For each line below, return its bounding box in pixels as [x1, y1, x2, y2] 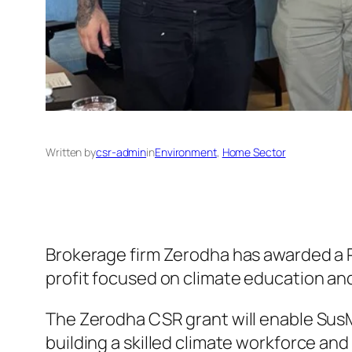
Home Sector [222, 144, 286, 159]
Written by [46, 144, 96, 159]
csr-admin [96, 144, 147, 159]
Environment [154, 144, 217, 159]
